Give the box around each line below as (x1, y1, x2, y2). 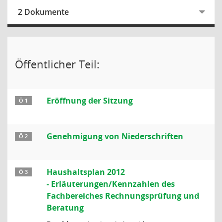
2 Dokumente (18, 6, 69, 17)
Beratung (47, 202, 84, 213)
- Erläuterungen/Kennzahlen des (47, 178, 175, 189)
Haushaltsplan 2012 (47, 166, 125, 177)
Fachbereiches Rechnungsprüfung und (47, 190, 199, 201)
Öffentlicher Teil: (15, 56, 100, 71)
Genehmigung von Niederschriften (47, 131, 183, 142)
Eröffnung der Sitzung (47, 95, 133, 106)
